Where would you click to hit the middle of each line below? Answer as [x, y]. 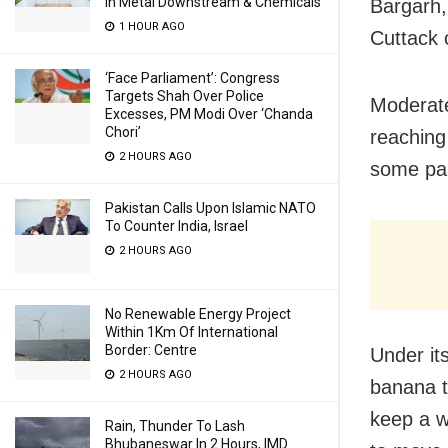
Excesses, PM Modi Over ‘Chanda [209, 114]
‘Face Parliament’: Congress [192, 78]
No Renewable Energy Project [198, 314]
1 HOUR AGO [150, 26]
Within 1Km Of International [191, 332]
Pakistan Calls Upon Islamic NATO [210, 208]
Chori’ [123, 132]
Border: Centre [151, 350]
